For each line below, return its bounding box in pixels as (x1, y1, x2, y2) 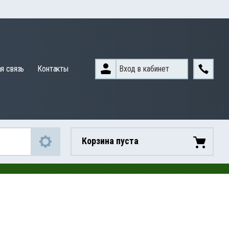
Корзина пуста (82, 135, 139, 146)
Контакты (37, 64, 68, 74)
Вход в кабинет (119, 63, 169, 74)
